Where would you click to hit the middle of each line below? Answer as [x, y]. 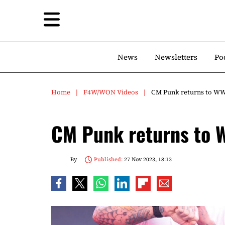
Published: [108, 159]
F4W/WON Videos [111, 92]
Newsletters [176, 57]
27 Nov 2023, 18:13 [147, 159]
